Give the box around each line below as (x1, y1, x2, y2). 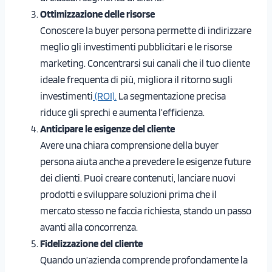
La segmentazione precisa (117, 89, 226, 102)
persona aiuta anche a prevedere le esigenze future (40, 155, 251, 168)
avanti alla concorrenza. (40, 220, 138, 233)
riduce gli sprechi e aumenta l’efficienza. (40, 106, 205, 118)
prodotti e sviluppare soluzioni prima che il (40, 188, 217, 200)
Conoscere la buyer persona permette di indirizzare (40, 24, 251, 36)
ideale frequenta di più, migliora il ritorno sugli (40, 73, 233, 86)
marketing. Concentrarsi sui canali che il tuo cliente (40, 56, 250, 69)
